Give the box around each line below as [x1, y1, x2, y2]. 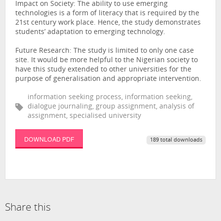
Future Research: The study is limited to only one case [15, 47, 194, 55]
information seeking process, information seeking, [28, 93, 192, 101]
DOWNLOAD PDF [24, 134, 74, 143]
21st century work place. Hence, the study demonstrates [15, 19, 201, 27]
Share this [5, 202, 51, 214]
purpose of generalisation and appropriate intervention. [15, 75, 201, 83]
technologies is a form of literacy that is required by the [15, 10, 199, 18]
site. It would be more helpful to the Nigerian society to [15, 57, 198, 65]
